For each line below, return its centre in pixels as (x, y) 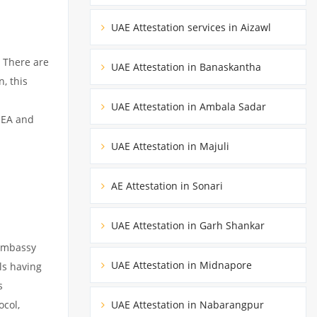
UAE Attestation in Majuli (169, 146)
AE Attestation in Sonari (166, 185)
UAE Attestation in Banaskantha (185, 67)
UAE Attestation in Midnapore (180, 265)
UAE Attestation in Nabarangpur (186, 304)
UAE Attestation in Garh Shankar (186, 225)
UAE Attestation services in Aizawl (190, 27)
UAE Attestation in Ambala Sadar (187, 106)
